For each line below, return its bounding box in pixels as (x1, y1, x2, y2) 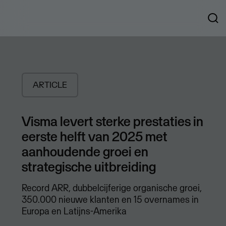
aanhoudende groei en (21, 143, 148, 160)
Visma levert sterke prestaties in (21, 112, 203, 130)
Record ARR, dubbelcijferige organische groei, (21, 182, 202, 194)
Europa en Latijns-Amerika (21, 205, 127, 217)
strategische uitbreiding (21, 158, 156, 176)
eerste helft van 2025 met (21, 128, 167, 145)
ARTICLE (32, 79, 67, 91)
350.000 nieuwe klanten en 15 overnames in (21, 194, 199, 206)
